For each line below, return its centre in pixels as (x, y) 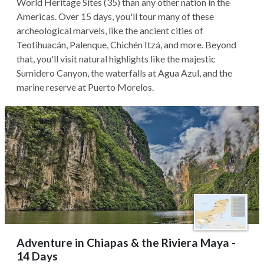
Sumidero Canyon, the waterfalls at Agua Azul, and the (124, 73)
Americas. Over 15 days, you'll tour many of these (115, 16)
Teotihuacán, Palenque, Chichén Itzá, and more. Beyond (126, 44)
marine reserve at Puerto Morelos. (85, 87)
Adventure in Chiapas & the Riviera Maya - (126, 242)
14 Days (37, 256)
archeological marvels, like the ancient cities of (110, 30)
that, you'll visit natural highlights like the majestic (116, 59)
